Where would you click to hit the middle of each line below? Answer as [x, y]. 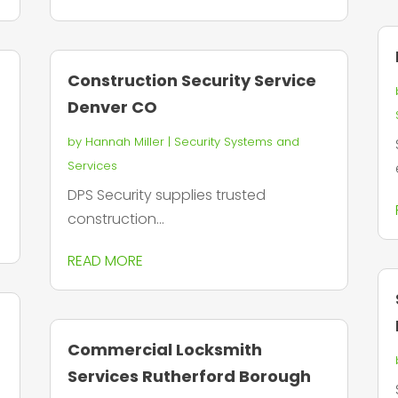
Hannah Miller [124, 141]
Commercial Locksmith [164, 350]
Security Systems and [236, 141]
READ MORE [105, 260]
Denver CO [112, 107]
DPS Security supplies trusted [166, 195]
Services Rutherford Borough [189, 377]
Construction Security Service [191, 80]
